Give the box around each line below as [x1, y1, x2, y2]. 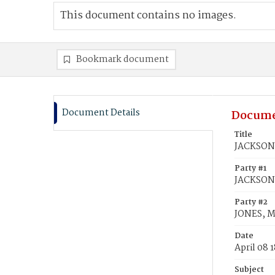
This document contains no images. [60, 7, 236, 24]
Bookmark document [76, 52, 169, 67]
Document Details [62, 106, 140, 120]
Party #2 [234, 196, 268, 209]
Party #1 [234, 162, 266, 175]
